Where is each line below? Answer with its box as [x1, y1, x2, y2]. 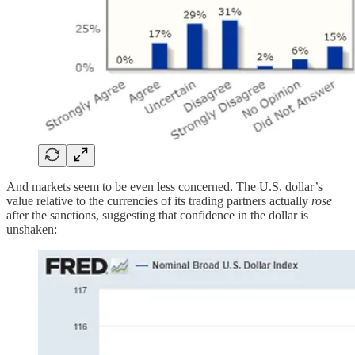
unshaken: [6, 222, 57, 236]
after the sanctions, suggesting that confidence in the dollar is [6, 208, 308, 222]
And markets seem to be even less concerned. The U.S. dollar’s [6, 179, 323, 193]
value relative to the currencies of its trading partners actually [6, 193, 311, 208]
